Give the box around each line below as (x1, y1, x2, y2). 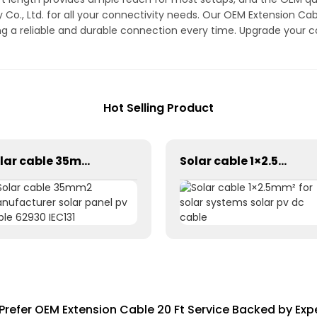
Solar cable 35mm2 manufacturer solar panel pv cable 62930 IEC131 (81, 153, 90, 169)
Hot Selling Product (103, 100, 214, 116)
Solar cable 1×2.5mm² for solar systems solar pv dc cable (278, 153, 287, 169)
